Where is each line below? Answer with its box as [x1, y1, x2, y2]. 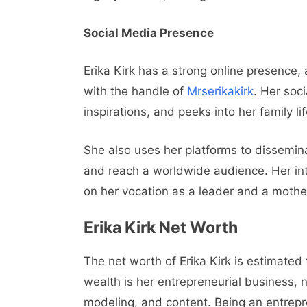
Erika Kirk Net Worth [84, 218, 238, 238]
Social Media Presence [84, 25, 214, 40]
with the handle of [84, 84, 187, 99]
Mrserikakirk [187, 84, 254, 99]
